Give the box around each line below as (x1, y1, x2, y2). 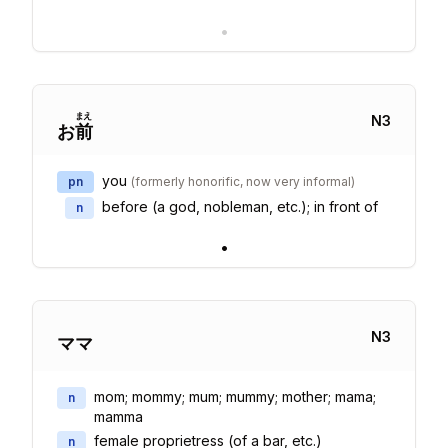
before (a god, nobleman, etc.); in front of (102, 198, 378, 215)
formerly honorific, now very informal (135, 174, 351, 189)
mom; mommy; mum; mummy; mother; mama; (94, 388, 376, 405)
